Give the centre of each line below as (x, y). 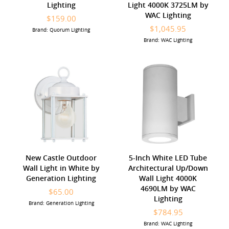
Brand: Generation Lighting (61, 203)
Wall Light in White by (61, 168)
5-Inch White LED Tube (168, 157)
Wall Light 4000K (168, 178)
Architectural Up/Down (168, 168)
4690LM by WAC (168, 188)
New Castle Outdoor (61, 157)
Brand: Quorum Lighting (61, 30)
